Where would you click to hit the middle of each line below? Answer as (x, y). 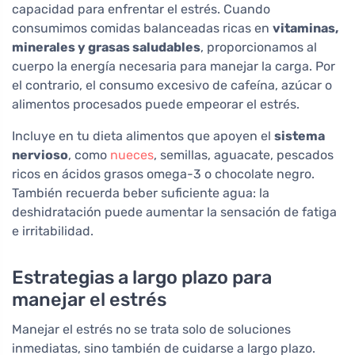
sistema (300, 136)
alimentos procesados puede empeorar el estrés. (156, 105)
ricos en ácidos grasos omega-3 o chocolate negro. (163, 174)
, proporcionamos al (259, 48)
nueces (132, 155)
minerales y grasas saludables (106, 48)
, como (89, 155)
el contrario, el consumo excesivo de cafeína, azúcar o (172, 86)
